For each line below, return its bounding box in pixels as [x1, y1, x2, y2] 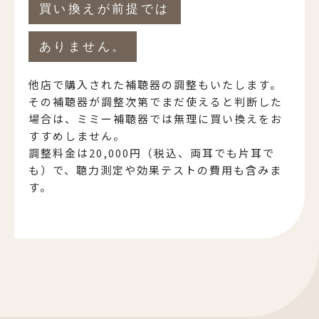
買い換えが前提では [39, 1, 170, 16]
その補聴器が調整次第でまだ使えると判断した [28, 93, 283, 109]
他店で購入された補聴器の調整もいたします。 [28, 76, 282, 92]
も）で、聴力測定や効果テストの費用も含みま [28, 162, 282, 177]
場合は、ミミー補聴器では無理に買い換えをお [28, 110, 283, 126]
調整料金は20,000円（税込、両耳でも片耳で [28, 145, 275, 160]
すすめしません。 [28, 127, 125, 143]
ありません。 [39, 39, 127, 53]
